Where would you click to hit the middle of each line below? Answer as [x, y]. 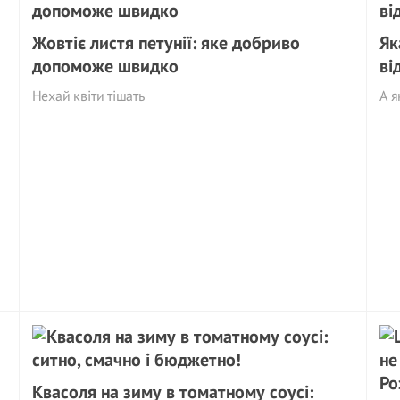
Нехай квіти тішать [89, 96]
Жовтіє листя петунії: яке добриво [167, 43]
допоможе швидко [106, 66]
